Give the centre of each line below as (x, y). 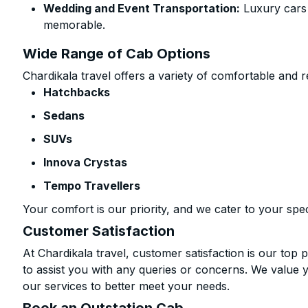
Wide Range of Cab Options (117, 54)
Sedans (64, 115)
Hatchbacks (77, 92)
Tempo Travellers (92, 186)
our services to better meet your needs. (126, 286)
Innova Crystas (86, 162)
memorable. (75, 25)
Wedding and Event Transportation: (142, 8)
